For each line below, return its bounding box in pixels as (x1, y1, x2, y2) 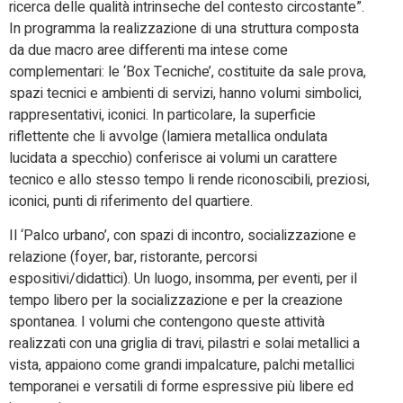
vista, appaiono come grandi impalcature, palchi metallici (9, 354, 354, 377)
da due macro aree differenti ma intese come (9, 39, 288, 61)
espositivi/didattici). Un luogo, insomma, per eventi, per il (9, 268, 357, 291)
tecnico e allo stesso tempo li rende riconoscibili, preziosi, (9, 168, 370, 191)
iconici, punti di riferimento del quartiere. (9, 190, 253, 212)
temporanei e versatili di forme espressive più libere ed (9, 376, 354, 399)
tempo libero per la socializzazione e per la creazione (9, 290, 343, 312)
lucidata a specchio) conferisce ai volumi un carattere (9, 147, 337, 169)
